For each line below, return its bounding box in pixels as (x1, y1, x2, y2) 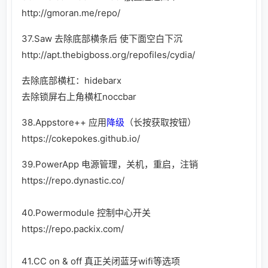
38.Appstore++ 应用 (22, 116, 106, 128)
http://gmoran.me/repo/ (22, 7, 120, 19)
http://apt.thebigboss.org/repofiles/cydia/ (22, 48, 195, 60)
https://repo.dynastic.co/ (22, 174, 124, 186)
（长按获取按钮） (124, 116, 196, 128)
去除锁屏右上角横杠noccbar (22, 90, 136, 102)
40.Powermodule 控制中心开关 (22, 206, 151, 218)
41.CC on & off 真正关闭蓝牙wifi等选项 (22, 255, 180, 267)
